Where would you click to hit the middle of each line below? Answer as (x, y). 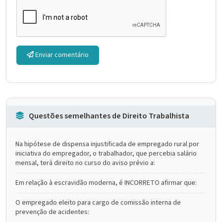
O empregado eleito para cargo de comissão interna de (98, 203)
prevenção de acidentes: (52, 212)
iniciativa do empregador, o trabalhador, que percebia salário (106, 154)
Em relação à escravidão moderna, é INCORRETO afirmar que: (106, 183)
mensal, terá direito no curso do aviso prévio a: (85, 163)
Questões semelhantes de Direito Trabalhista (108, 116)
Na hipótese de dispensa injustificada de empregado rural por (107, 144)
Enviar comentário (61, 55)
